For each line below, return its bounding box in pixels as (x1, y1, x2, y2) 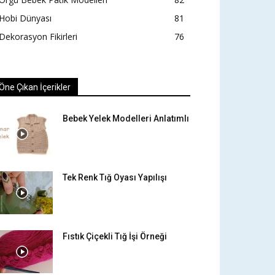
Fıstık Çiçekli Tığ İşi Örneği (63, 231, 167, 242)
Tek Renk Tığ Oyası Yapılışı (63, 172, 167, 183)
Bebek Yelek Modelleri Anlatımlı (63, 114, 189, 124)
